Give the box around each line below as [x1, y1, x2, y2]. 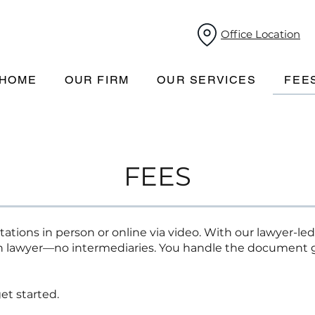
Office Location [221, 27, 300, 41]
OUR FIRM [64, 73, 129, 86]
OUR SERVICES [157, 73, 257, 86]
